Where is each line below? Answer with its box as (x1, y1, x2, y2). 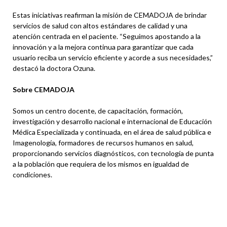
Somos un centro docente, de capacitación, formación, (13, 106, 183, 116)
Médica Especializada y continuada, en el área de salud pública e (13, 128, 211, 137)
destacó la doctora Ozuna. (13, 64, 95, 73)
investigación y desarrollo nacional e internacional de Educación (13, 117, 212, 126)
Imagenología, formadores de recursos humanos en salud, (13, 138, 194, 147)
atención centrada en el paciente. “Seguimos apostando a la (13, 32, 201, 41)
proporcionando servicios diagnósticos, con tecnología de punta (13, 149, 214, 158)
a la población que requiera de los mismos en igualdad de (13, 160, 189, 169)
